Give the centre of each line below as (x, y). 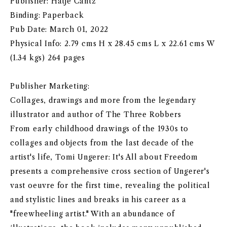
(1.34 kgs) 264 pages (48, 58)
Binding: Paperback (47, 15)
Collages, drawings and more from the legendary (103, 100)
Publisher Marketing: (50, 86)
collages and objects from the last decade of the (102, 143)
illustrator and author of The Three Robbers (96, 115)
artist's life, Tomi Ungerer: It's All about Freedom (104, 157)
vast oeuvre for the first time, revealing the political (110, 185)
